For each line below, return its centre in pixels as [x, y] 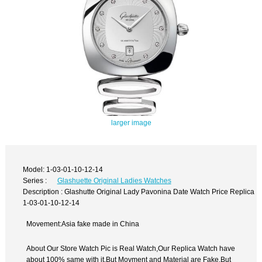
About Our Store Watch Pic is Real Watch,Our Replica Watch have [131, 249]
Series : [35, 180]
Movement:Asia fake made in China [83, 224]
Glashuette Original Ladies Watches [114, 180]
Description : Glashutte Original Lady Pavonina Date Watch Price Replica [139, 191]
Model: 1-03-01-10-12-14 [63, 169]
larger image [131, 123]
